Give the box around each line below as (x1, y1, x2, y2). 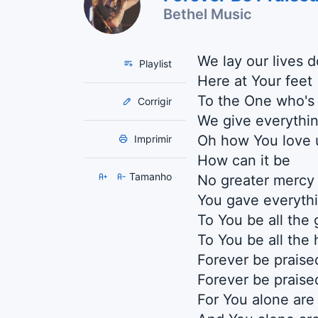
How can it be (197, 151, 290, 169)
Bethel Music (163, 5, 252, 23)
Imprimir (131, 132, 172, 145)
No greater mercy (197, 171, 314, 189)
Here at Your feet (197, 72, 312, 89)
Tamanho (129, 170, 172, 182)
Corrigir (135, 94, 172, 107)
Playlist (136, 57, 172, 70)
